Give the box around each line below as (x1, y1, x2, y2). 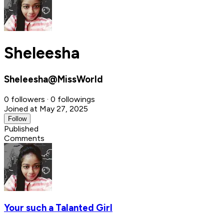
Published (4, 123, 38, 133)
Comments (4, 133, 44, 143)
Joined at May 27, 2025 (4, 103, 88, 113)
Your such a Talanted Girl (4, 202, 112, 214)
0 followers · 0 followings (4, 94, 95, 104)
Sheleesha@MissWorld (4, 73, 103, 85)
